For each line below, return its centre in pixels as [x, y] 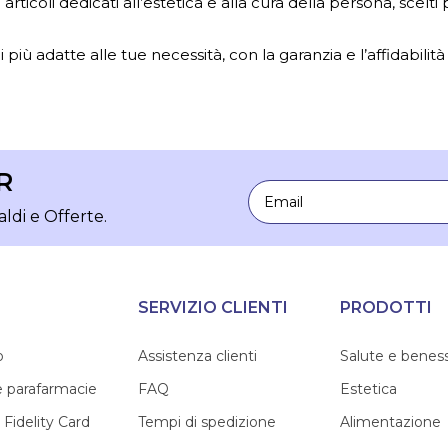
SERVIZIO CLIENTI [212, 307]
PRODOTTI [386, 307]
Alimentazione [391, 422]
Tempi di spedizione [206, 422]
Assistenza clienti [197, 356]
